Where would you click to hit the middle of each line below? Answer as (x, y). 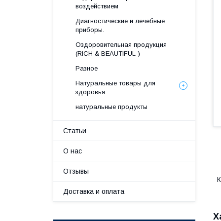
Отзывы (76, 171)
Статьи (75, 131)
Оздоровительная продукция (121, 45)
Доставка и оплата (94, 191)
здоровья (90, 92)
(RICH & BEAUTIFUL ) (108, 54)
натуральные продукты (111, 107)
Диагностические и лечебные (120, 21)
